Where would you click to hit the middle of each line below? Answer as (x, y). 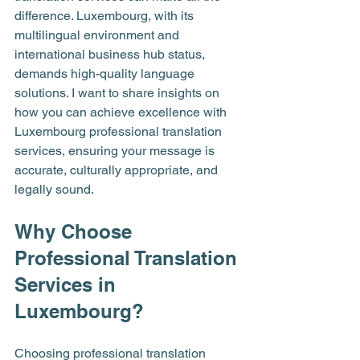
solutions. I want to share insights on (119, 93)
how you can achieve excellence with (122, 112)
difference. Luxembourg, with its (106, 16)
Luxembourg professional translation (120, 131)
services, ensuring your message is (116, 151)
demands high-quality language (106, 74)
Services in (68, 284)
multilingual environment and (98, 35)
